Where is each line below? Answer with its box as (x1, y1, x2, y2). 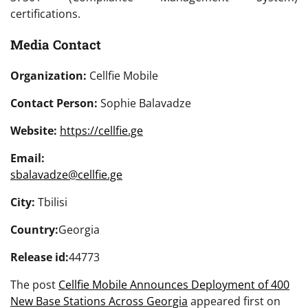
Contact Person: (10, 95, 98, 111)
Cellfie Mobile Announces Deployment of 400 (58, 276, 289, 292)
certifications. (10, 6, 83, 22)
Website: (10, 122, 57, 138)
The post (10, 276, 58, 292)
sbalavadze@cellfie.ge (10, 166, 122, 182)
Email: (10, 150, 45, 166)
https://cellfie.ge (60, 122, 143, 138)
